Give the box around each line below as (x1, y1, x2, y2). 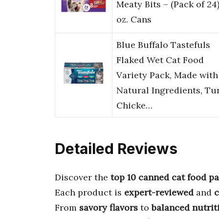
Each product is (55, 186, 124, 198)
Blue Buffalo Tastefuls (116, 39, 210, 51)
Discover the (55, 171, 110, 183)
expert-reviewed (124, 186, 194, 198)
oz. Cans (116, 14, 152, 25)
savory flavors (79, 201, 138, 213)
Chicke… (116, 100, 153, 111)
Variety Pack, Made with (116, 69, 218, 81)
